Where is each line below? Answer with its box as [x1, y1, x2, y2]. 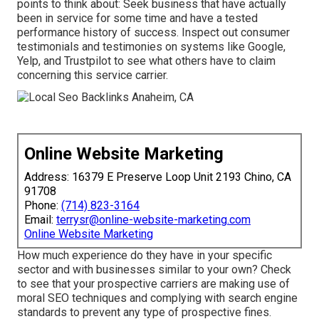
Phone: [24, 199, 61, 213]
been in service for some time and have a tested [17, 11, 258, 26]
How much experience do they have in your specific [17, 249, 272, 263]
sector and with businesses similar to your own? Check [17, 263, 291, 277]
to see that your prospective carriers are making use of [17, 277, 290, 291]
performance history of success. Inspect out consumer [17, 26, 290, 40]
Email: [24, 213, 56, 227]
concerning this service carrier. [17, 68, 168, 83]
